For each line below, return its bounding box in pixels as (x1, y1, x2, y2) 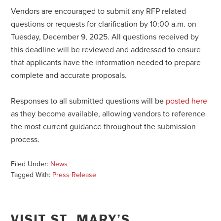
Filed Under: (11, 159, 51, 168)
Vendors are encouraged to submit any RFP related (11, 6, 186, 16)
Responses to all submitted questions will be (11, 96, 166, 106)
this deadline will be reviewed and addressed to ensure (11, 44, 201, 55)
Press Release (52, 170, 97, 179)
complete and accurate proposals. (11, 70, 127, 80)
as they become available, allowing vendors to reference (11, 109, 206, 119)
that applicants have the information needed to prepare (11, 57, 201, 68)
